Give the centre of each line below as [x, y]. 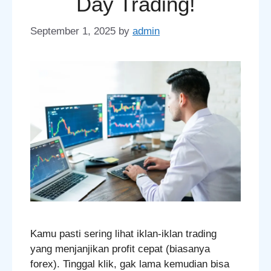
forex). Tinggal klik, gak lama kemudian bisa [130, 264]
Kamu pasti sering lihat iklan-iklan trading [123, 233]
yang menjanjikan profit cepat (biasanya [120, 249]
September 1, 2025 [73, 31]
